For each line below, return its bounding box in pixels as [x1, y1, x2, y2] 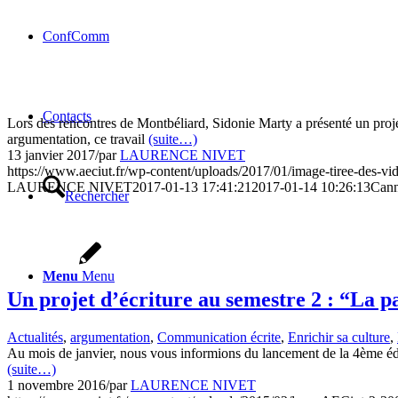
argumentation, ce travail [7, 131, 148, 147]
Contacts [43, 108, 92, 123]
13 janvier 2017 [7, 147, 95, 163]
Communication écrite [157, 330, 281, 346]
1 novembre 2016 [7, 378, 106, 394]
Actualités [7, 330, 63, 346]
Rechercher [65, 188, 129, 203]
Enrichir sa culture [288, 330, 390, 346]
